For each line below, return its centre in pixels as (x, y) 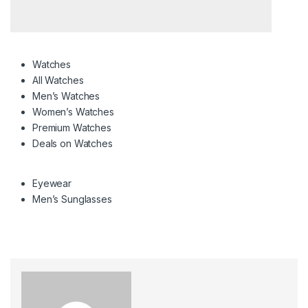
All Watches (58, 80)
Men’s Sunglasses (72, 199)
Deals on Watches (73, 144)
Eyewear (52, 184)
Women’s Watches (73, 112)
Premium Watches (72, 128)
